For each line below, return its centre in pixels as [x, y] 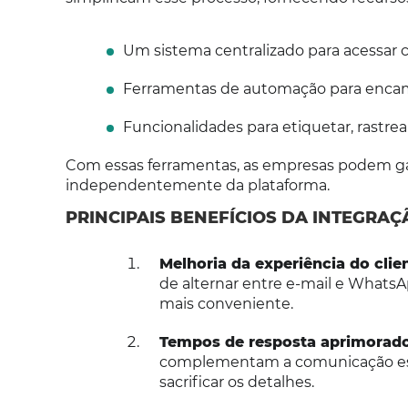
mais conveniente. [226, 304]
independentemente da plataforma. [198, 185]
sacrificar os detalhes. [236, 382]
